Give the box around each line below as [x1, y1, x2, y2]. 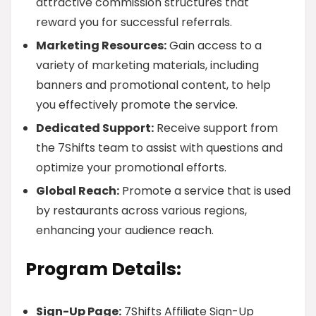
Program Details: [25, 257, 181, 281]
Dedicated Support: [36, 120, 154, 136]
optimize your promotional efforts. [36, 159, 226, 176]
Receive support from [154, 120, 278, 136]
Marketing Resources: [36, 37, 166, 54]
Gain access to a [166, 37, 262, 54]
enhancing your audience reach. [36, 222, 214, 238]
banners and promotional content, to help [36, 77, 271, 93]
